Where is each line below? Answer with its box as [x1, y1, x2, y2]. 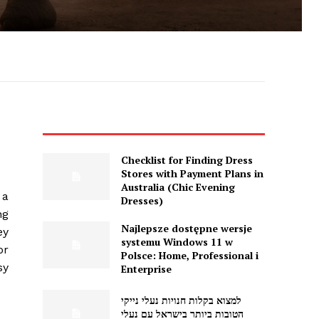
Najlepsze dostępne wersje [120, 221, 252, 236]
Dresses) [120, 194, 163, 208]
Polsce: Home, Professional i [120, 249, 258, 263]
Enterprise [120, 262, 172, 276]
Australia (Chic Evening [120, 180, 235, 194]
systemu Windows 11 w [120, 235, 233, 249]
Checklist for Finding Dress [120, 153, 253, 167]
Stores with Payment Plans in [120, 167, 263, 181]
